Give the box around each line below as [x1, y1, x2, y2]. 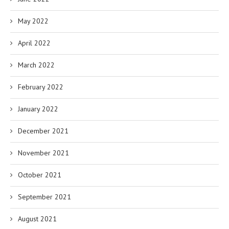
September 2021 [18, 192, 71, 201]
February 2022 [18, 82, 63, 91]
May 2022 [18, 16, 49, 26]
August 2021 [18, 214, 57, 223]
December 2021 [18, 126, 68, 135]
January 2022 [18, 104, 58, 113]
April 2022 [18, 38, 51, 48]
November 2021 [18, 148, 69, 157]
